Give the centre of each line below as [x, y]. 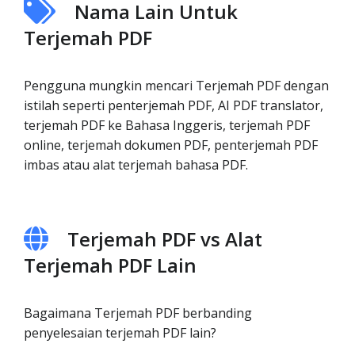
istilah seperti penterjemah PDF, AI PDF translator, [174, 105]
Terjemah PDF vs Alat [165, 239]
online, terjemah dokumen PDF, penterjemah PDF [171, 145]
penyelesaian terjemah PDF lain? [120, 333]
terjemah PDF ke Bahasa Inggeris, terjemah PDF [167, 125]
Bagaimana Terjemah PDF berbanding [138, 313]
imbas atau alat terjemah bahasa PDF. [136, 165]
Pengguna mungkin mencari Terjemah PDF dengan [176, 86]
